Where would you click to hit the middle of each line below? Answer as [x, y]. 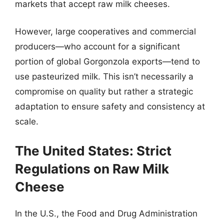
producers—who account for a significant [97, 46]
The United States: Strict [93, 150]
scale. [27, 121]
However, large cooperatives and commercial [105, 31]
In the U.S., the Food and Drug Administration [106, 213]
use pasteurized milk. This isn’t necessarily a [104, 76]
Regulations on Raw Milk [92, 168]
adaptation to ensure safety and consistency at [110, 106]
